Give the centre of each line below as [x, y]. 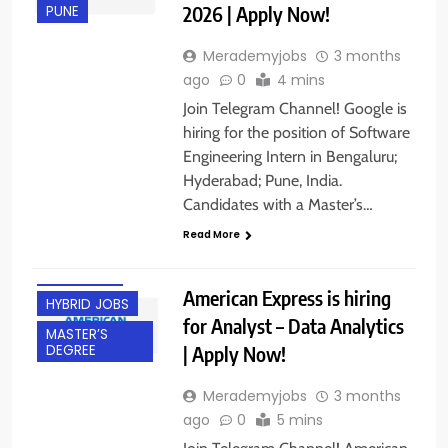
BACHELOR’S [85, 168]
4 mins [300, 80]
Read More [211, 235]
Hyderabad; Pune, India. [262, 181]
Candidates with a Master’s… [277, 205]
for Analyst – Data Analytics [293, 325]
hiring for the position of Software [296, 133]
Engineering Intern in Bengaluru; [289, 157]
